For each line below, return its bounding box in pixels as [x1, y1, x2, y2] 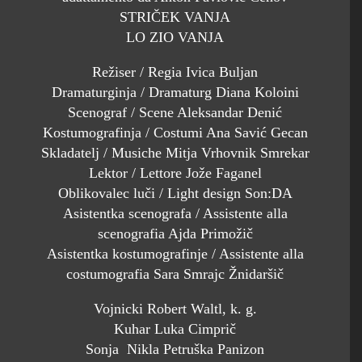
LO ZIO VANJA [126, 29, 224, 46]
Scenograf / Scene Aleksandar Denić [68, 104, 282, 121]
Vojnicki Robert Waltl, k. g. [93, 301, 257, 318]
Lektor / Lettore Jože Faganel [88, 165, 262, 182]
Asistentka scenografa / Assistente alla [62, 205, 288, 222]
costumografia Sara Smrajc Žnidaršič [66, 266, 284, 283]
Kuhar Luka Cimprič [114, 321, 236, 338]
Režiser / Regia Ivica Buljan [92, 64, 258, 81]
